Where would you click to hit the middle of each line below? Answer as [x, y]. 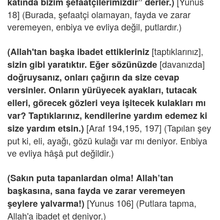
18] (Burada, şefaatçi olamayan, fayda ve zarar [99, 14]
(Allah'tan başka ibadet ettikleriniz [80, 52]
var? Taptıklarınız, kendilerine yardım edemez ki [107, 115]
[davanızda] [182, 64]
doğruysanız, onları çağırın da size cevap [93, 77]
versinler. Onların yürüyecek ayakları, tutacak [102, 90]
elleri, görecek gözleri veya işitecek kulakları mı [107, 103]
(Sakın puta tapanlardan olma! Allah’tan [90, 178]
